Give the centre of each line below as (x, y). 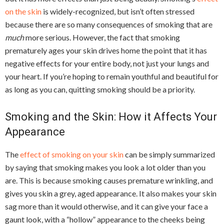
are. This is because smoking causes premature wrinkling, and (109, 180)
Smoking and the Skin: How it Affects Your (111, 117)
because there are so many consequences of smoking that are (109, 24)
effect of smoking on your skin (72, 154)
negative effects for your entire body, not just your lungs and (107, 63)
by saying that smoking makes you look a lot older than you (105, 167)
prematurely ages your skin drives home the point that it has (106, 50)
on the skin (23, 11)
